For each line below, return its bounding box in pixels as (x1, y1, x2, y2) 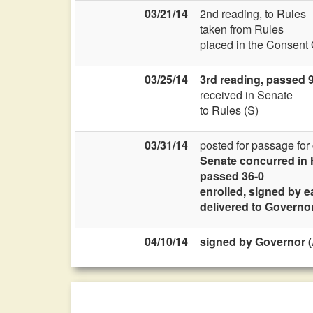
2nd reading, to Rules (200, 6, 306, 22)
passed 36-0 (200, 168, 264, 184)
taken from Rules (200, 21, 284, 37)
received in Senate (200, 87, 293, 103)
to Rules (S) (200, 102, 259, 118)
